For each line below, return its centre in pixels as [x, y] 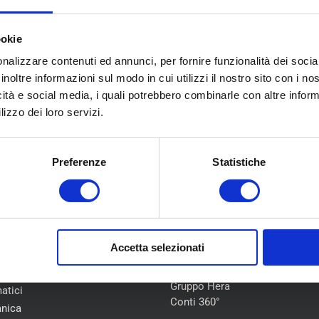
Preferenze [79, 162]
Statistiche [239, 162]
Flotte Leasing [204, 270]
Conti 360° [195, 302]
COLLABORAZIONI [221, 213]
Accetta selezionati [157, 248]
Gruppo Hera [200, 286]
